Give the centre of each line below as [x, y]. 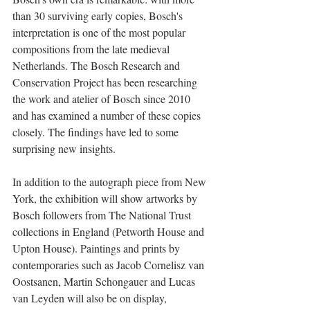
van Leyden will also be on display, [91, 298]
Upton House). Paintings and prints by [98, 248]
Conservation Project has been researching [106, 82]
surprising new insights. [64, 148]
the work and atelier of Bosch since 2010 [103, 98]
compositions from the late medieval [92, 48]
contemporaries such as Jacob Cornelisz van [110, 264]
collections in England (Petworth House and [110, 231]
